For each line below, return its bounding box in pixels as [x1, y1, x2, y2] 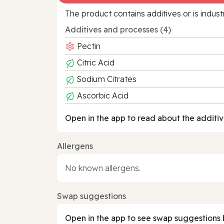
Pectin [75, 40, 100, 51]
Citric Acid [75, 57, 114, 67]
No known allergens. [65, 162, 140, 173]
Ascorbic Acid [75, 90, 128, 100]
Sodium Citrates [75, 73, 136, 84]
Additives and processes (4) [65, 24, 171, 34]
